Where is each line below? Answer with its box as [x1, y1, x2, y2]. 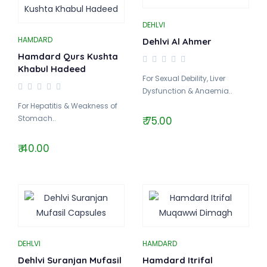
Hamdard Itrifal [142, 254, 213, 266]
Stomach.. [18, 113, 56, 123]
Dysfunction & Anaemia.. [142, 86, 232, 96]
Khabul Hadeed [18, 63, 86, 74]
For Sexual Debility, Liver [142, 73, 225, 83]
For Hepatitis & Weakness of [18, 101, 117, 111]
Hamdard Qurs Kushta [18, 51, 118, 62]
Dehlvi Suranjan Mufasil [18, 254, 122, 266]
